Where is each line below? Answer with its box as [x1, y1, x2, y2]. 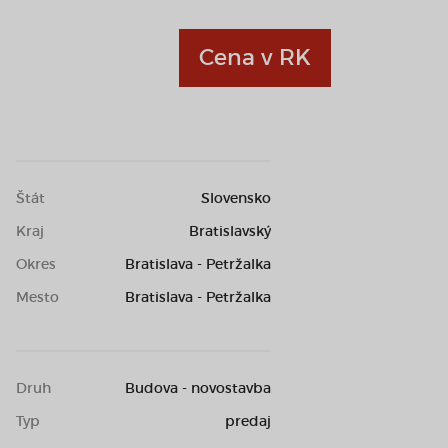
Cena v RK [199, 44, 311, 71]
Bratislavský [189, 222, 271, 240]
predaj [225, 412, 271, 430]
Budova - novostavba [125, 379, 271, 397]
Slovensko [201, 189, 271, 207]
